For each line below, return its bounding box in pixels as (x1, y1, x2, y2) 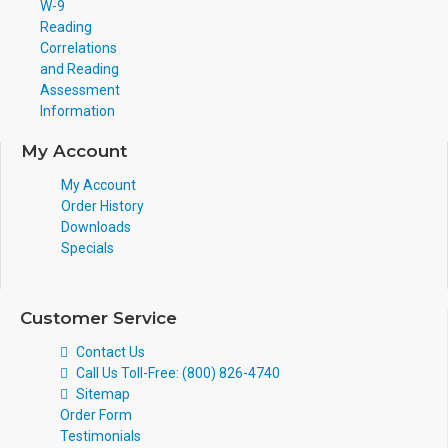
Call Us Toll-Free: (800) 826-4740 (76, 364, 280, 381)
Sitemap (76, 385, 130, 402)
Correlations (40, 39, 117, 56)
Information (40, 102, 115, 119)
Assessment (40, 81, 120, 98)
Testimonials (60, 427, 141, 444)
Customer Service (20, 307, 177, 328)
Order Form (60, 406, 132, 423)
